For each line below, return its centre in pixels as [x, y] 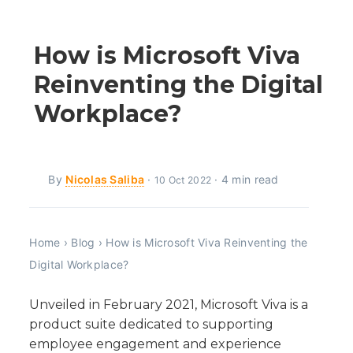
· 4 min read [245, 180]
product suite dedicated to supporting [152, 325]
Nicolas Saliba [105, 180]
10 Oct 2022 [183, 180]
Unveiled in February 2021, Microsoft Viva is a [169, 305]
